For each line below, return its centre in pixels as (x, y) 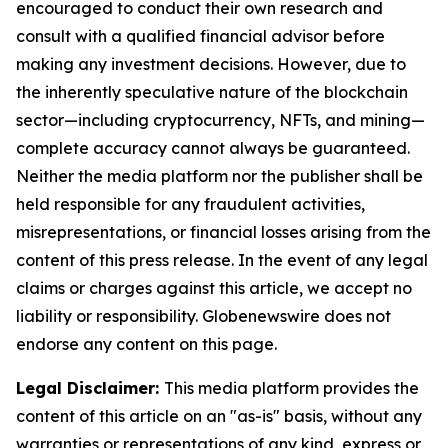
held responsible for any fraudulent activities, (190, 204)
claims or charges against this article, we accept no (214, 288)
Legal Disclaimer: (90, 388)
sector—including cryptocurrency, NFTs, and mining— (220, 120)
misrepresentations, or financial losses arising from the (223, 232)
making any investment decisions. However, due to (211, 64)
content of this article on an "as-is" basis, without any (219, 416)
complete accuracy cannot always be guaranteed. (213, 148)
